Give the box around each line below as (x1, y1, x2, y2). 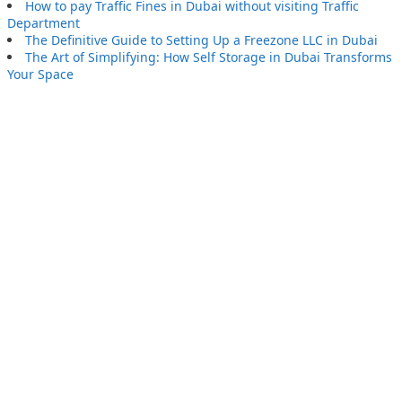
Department (7, 14, 80, 32)
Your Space (7, 66, 74, 83)
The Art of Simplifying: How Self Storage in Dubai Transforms (25, 48, 392, 66)
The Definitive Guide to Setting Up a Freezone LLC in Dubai (25, 31, 378, 49)
